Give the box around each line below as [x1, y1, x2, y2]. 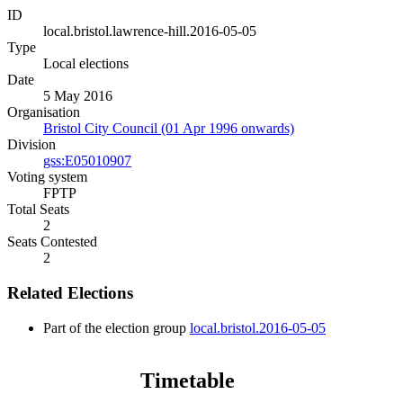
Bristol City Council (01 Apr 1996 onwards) [43, 121, 294, 137]
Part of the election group [43, 319, 190, 336]
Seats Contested [7, 234, 97, 250]
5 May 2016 [43, 88, 112, 104]
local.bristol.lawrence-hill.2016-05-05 [43, 23, 256, 40]
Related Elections [7, 283, 133, 303]
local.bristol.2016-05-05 [190, 319, 326, 336]
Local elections [43, 56, 129, 72]
